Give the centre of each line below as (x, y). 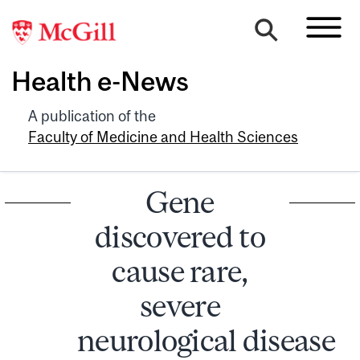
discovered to (180, 236)
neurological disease (206, 340)
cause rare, (180, 271)
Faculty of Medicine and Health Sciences (163, 137)
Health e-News (100, 82)
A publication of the (92, 116)
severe (180, 305)
